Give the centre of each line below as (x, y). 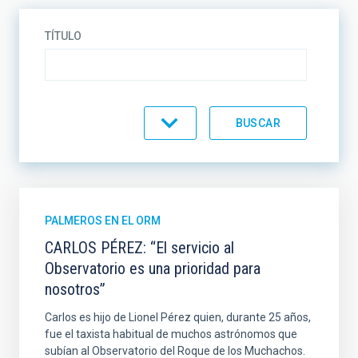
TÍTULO (63, 36)
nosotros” (75, 289)
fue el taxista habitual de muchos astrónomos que (171, 334)
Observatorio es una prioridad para (153, 268)
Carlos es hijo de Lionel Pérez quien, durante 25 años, (178, 317)
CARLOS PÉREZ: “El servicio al (139, 247)
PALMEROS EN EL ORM (103, 220)
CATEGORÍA (75, 114)
